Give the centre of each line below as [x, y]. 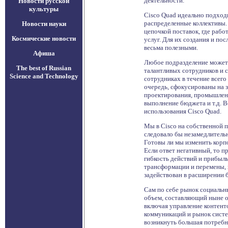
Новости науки [44, 24]
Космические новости [44, 38]
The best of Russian [44, 68]
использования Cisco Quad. [183, 111]
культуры [44, 9]
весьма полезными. [171, 48]
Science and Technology [44, 76]
